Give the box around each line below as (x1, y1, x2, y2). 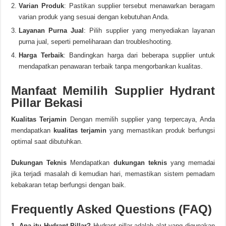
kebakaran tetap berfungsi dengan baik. (11, 181, 127, 189)
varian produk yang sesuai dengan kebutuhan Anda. (19, 13, 170, 21)
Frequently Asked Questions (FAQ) (11, 202, 212, 216)
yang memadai (166, 159, 215, 166)
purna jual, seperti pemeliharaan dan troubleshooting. (19, 38, 173, 45)
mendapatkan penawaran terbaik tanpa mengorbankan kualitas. (19, 63, 203, 70)
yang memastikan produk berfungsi (106, 127, 215, 134)
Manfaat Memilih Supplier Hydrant (11, 84, 215, 97)
